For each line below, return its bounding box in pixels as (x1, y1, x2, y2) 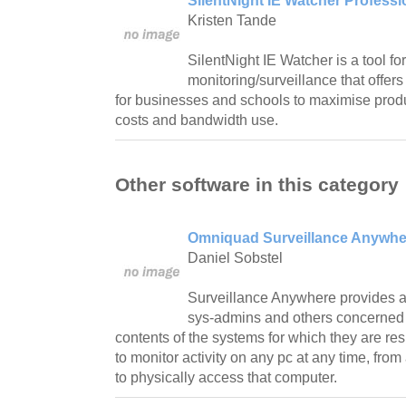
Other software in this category (115, 173, 399, 195)
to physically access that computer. (115, 369, 337, 385)
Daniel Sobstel (188, 249, 283, 266)
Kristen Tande (188, 13, 276, 29)
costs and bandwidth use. (115, 112, 278, 129)
